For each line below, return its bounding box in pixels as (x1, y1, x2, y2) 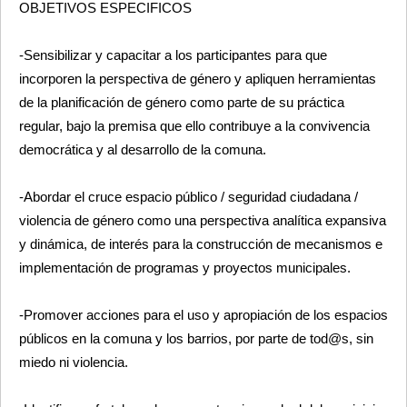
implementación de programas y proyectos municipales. (19, 260, 351, 275)
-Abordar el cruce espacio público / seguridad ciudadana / (19, 189, 358, 204)
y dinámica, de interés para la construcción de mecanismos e (19, 236, 382, 252)
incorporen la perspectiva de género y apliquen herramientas (19, 71, 376, 86)
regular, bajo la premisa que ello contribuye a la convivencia (19, 118, 370, 134)
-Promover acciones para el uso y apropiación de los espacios (19, 307, 388, 323)
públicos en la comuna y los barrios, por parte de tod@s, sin (19, 331, 373, 346)
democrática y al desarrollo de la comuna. (19, 142, 266, 157)
